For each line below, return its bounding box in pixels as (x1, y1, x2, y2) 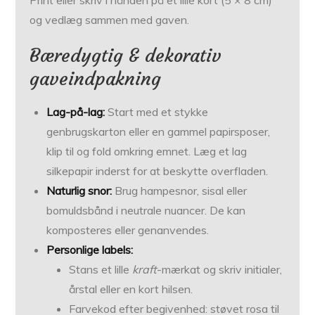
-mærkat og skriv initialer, (157, 262, 283, 277)
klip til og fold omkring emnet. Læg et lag (46, 144, 247, 159)
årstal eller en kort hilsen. (69, 282, 193, 297)
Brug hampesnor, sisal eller (112, 184, 247, 198)
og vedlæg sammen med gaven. (30, 13, 190, 27)
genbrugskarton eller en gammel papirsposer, (46, 124, 271, 139)
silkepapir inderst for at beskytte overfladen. (46, 164, 269, 179)
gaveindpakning (30, 67, 162, 91)
